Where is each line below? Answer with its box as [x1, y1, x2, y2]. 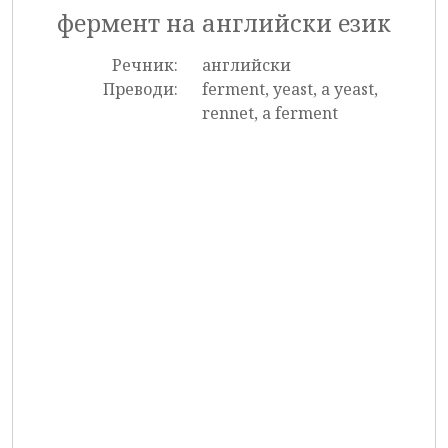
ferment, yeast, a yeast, [201, 78, 378, 100]
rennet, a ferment [201, 102, 338, 124]
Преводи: [102, 78, 178, 100]
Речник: [111, 54, 178, 76]
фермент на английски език [57, 7, 391, 39]
